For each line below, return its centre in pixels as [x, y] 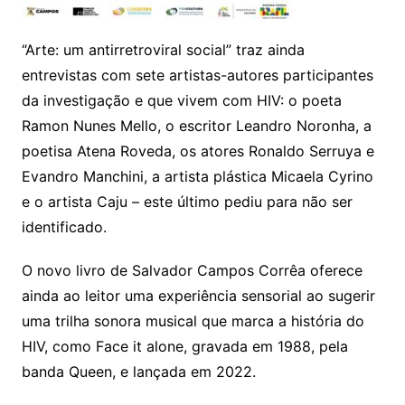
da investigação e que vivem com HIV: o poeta [181, 100]
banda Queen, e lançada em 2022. [138, 371]
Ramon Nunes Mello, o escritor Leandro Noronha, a [196, 125]
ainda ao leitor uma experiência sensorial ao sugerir [198, 295]
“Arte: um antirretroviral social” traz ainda [163, 49]
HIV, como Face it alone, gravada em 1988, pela [184, 346]
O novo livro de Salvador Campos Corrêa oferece [192, 270]
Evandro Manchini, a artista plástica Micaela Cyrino [197, 176]
